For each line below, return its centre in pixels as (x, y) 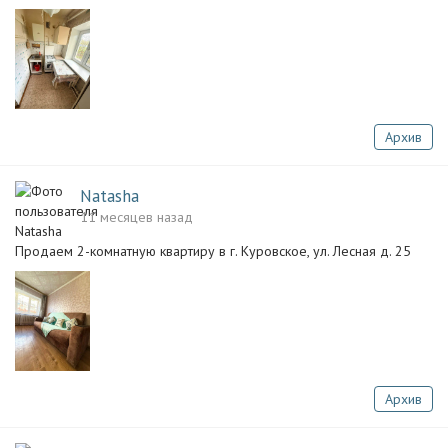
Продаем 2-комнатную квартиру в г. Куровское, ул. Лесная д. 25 (213, 251)
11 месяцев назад (136, 217)
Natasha (109, 196)
